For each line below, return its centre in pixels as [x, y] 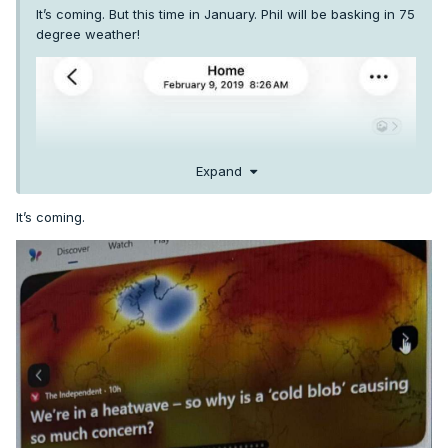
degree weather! [90, 33]
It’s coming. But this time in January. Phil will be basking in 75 [225, 13]
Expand [222, 171]
